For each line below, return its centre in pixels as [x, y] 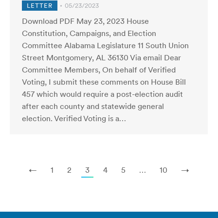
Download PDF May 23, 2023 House [85, 21]
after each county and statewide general [93, 106]
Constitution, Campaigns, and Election [89, 33]
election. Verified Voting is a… [74, 118]
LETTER [40, 6]
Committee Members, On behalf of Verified [99, 70]
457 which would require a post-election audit [102, 94]
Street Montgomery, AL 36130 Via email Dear [101, 57]
